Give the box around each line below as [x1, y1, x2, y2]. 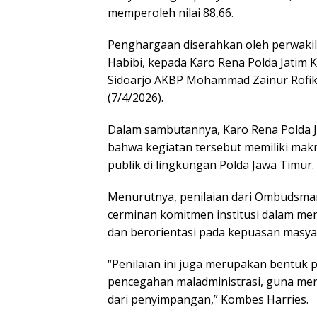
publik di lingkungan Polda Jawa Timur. [108, 156, 314, 173]
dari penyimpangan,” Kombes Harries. [108, 291, 309, 307]
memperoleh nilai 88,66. [108, 4, 234, 21]
